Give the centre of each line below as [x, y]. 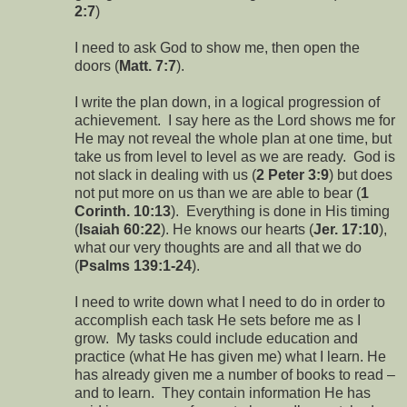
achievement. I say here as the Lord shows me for [235, 120]
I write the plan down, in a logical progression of [227, 102]
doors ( [97, 65]
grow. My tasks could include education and [216, 338]
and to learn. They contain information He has [223, 392]
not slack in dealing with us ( [165, 174]
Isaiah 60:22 [120, 229]
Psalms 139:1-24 [135, 265]
